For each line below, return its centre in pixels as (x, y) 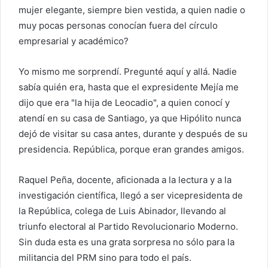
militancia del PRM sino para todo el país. (105, 257)
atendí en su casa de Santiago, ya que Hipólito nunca (130, 118)
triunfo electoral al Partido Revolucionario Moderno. (128, 226)
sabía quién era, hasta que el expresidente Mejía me (129, 87)
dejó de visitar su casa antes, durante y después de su (133, 133)
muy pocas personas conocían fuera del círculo (118, 25)
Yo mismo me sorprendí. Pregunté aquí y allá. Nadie (128, 71)
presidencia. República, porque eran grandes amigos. (131, 149)
